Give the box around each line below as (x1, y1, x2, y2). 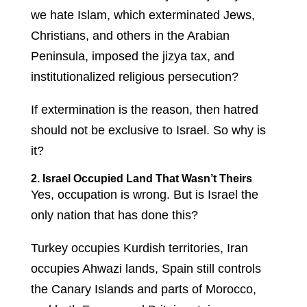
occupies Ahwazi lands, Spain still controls (30, 262, 261, 276)
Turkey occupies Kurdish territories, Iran (30, 241, 248, 256)
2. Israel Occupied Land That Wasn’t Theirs (30, 173, 252, 185)
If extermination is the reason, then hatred (30, 103, 258, 117)
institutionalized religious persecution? (30, 70, 238, 84)
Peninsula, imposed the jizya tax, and (30, 49, 234, 64)
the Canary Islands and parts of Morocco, (30, 282, 256, 297)
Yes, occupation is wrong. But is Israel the (30, 188, 258, 202)
